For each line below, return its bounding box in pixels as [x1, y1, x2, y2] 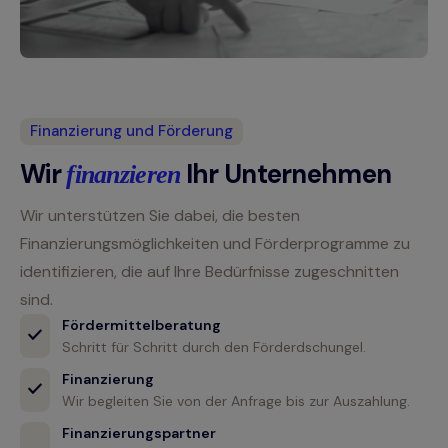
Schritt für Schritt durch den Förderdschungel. [62, 338, 366, 357]
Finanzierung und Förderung [30, 120, 233, 141]
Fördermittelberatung [62, 316, 221, 335]
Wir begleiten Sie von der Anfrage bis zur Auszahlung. [62, 392, 410, 411]
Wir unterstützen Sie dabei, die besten [20, 205, 300, 227]
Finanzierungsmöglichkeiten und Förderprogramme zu [20, 233, 410, 255]
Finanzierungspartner [62, 424, 216, 443]
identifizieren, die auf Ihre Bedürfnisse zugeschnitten [20, 261, 399, 283]
